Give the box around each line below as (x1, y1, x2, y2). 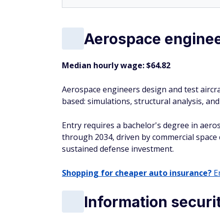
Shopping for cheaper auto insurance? (62, 167, 212, 178)
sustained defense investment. (62, 143, 174, 154)
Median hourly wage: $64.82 (62, 60, 172, 71)
